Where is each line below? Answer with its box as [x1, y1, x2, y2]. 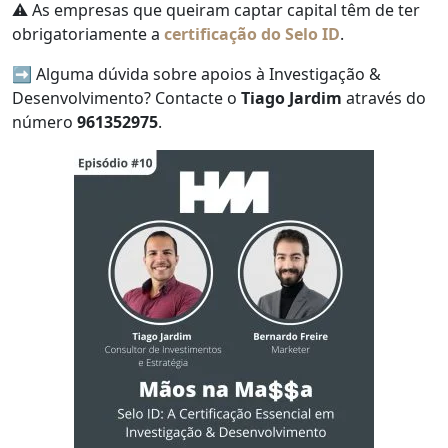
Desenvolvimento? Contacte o [12, 87, 241, 110]
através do [342, 87, 426, 110]
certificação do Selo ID [164, 23, 340, 46]
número [12, 111, 77, 134]
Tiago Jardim [241, 87, 342, 110]
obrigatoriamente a [12, 23, 164, 46]
